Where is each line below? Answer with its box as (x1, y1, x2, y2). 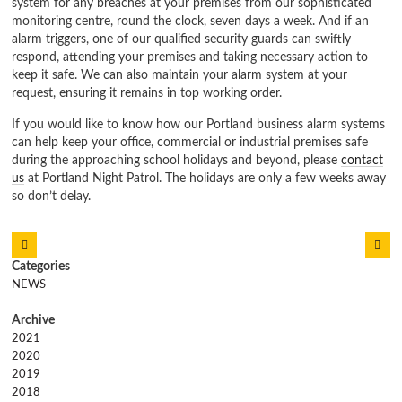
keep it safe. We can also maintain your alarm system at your (12, 68, 348, 83)
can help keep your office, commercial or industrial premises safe (12, 135, 369, 149)
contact (341, 153, 384, 167)
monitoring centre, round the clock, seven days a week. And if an (12, 14, 370, 29)
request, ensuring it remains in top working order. (12, 86, 283, 100)
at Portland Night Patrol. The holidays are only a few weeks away (24, 170, 387, 185)
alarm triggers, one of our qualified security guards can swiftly (12, 32, 352, 47)
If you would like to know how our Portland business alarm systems (12, 117, 386, 131)
